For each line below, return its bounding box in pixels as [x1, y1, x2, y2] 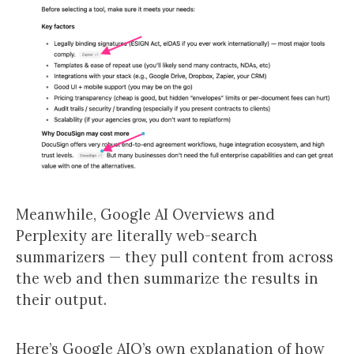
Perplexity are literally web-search [16, 227, 258, 245]
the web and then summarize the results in [16, 269, 318, 288]
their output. [16, 291, 107, 309]
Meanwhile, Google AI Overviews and [16, 205, 275, 224]
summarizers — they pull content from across [16, 248, 333, 266]
